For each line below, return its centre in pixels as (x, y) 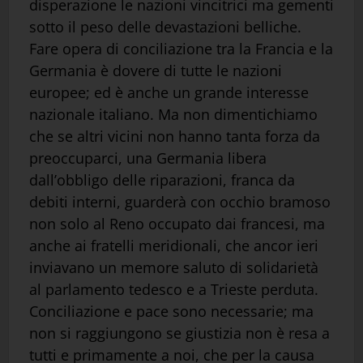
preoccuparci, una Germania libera (148, 158)
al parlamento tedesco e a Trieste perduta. (174, 289)
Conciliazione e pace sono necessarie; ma (171, 311)
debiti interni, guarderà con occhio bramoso (180, 201)
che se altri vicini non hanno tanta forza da (175, 136)
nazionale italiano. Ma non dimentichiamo (173, 114)
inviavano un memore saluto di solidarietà (174, 267)
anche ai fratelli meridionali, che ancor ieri (174, 245)
